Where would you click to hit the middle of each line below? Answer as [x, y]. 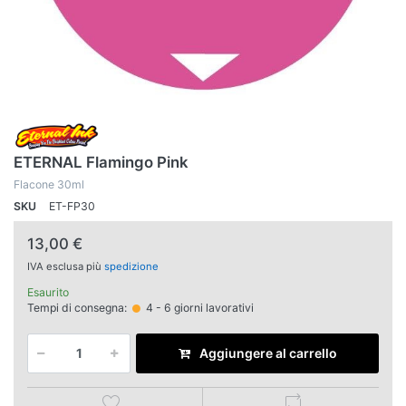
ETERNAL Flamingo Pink [101, 163]
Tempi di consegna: [77, 307]
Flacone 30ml [49, 185]
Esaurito [48, 293]
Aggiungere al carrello [268, 353]
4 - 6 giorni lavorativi [198, 307]
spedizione [131, 267]
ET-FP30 [72, 207]
